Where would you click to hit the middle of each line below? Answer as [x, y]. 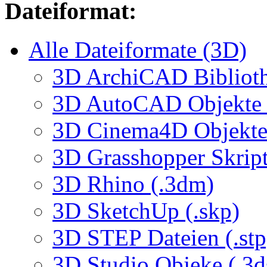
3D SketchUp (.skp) [146, 210]
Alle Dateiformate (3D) [138, 49]
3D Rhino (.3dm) [133, 184]
